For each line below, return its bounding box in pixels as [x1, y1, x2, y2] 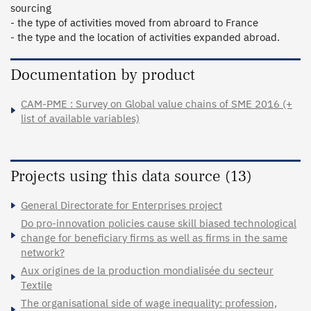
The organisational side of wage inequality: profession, [21, 296, 277, 310]
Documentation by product [10, 64, 195, 85]
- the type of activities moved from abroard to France [10, 15, 258, 29]
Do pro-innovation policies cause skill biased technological [21, 216, 296, 230]
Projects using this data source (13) [10, 165, 252, 187]
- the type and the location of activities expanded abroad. [10, 30, 283, 44]
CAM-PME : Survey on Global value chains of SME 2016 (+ [21, 96, 292, 110]
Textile [21, 278, 52, 292]
